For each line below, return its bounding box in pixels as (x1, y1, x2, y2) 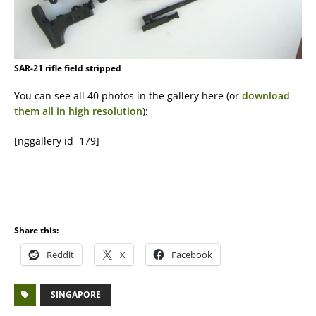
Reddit (47, 248, 74, 261)
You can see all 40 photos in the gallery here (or (14, 88, 242, 102)
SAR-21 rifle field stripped (14, 61, 121, 74)
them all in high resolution (14, 104, 142, 118)
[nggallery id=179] (14, 133, 99, 147)
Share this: (14, 224, 59, 236)
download (242, 88, 290, 102)
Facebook (171, 248, 212, 261)
